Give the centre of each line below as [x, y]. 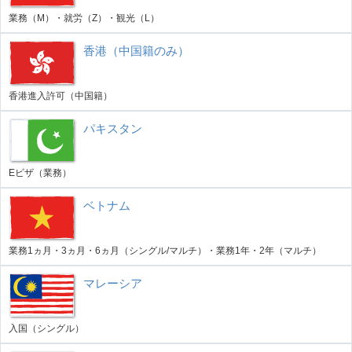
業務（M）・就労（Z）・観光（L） [84, 18]
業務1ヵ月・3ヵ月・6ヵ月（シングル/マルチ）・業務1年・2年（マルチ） [165, 251]
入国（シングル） [46, 328]
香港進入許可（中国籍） [60, 95]
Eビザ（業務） [40, 173]
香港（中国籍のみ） [137, 50]
